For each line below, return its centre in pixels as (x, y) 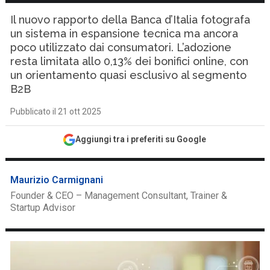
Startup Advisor (43, 208)
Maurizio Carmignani (57, 180)
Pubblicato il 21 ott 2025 (56, 111)
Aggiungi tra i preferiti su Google (141, 139)
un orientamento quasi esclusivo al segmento (129, 75)
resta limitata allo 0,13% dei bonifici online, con (130, 61)
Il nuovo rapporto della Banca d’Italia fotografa (130, 20)
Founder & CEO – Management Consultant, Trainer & (119, 196)
